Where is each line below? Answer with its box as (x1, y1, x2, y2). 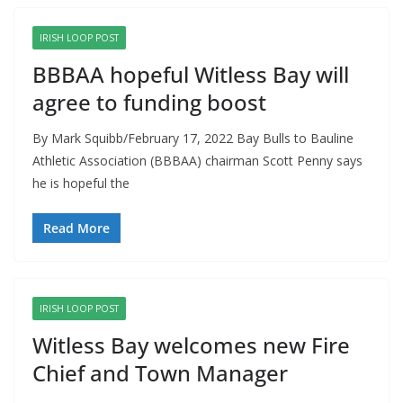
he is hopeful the (32, 175, 130, 193)
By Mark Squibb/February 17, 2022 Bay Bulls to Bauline (32, 130, 354, 148)
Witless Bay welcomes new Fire (32, 330, 350, 361)
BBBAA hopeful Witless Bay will (32, 59, 349, 90)
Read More (43, 219, 110, 237)
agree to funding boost (32, 87, 266, 118)
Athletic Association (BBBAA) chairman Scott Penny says (32, 152, 363, 170)
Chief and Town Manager (32, 358, 288, 389)
